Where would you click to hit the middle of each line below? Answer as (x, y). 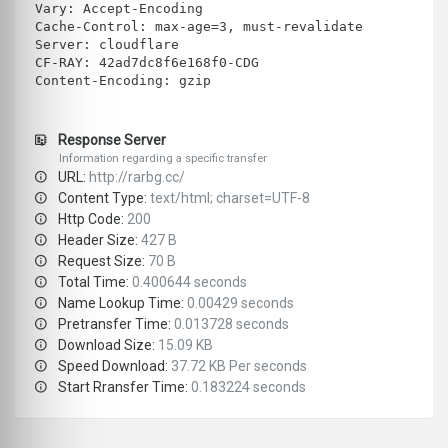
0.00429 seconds (240, 303)
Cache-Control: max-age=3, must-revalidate (199, 27)
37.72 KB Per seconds (239, 366)
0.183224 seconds (248, 387)
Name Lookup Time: (121, 303)
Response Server (110, 140)
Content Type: (102, 198)
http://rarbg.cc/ (137, 177)
